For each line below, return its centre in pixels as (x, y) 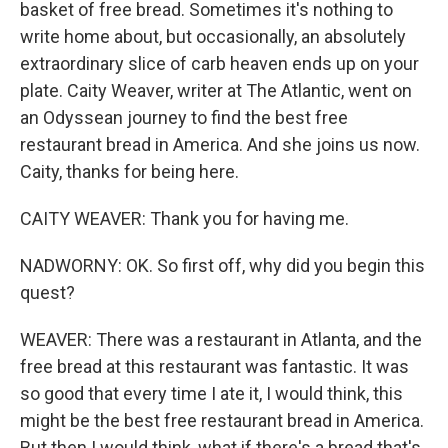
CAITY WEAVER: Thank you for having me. (184, 219)
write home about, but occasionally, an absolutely (213, 37)
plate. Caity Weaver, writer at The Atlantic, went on (216, 91)
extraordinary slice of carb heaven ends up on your (219, 64)
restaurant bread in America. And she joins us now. (220, 145)
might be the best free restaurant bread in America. (222, 421)
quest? (47, 293)
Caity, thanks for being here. (129, 172)
